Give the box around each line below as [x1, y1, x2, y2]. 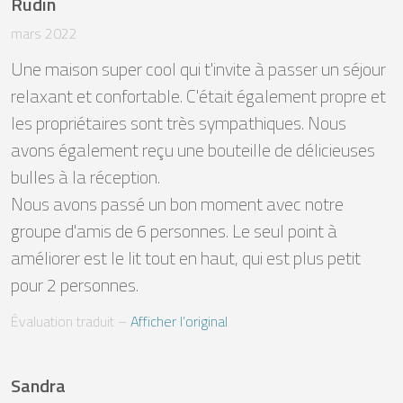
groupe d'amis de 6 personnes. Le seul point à [11, 216, 337, 245]
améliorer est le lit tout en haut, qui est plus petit [11, 243, 361, 272]
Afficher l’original [130, 309, 228, 332]
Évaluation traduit [11, 309, 114, 332]
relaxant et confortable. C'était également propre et [11, 81, 386, 110]
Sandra [11, 371, 66, 399]
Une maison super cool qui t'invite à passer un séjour [11, 54, 386, 83]
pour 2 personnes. [11, 270, 139, 299]
